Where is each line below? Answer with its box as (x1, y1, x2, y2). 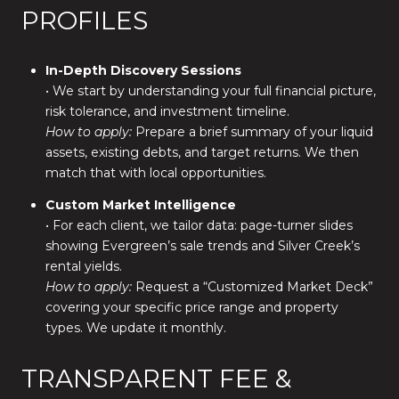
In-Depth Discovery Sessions (45, 61, 241, 78)
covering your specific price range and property (45, 299, 338, 316)
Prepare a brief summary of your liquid (131, 123, 373, 140)
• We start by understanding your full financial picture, (45, 82, 376, 99)
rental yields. (45, 258, 122, 275)
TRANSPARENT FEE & (21, 362, 291, 394)
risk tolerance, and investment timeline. (45, 102, 289, 119)
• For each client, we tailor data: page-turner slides (45, 217, 353, 234)
